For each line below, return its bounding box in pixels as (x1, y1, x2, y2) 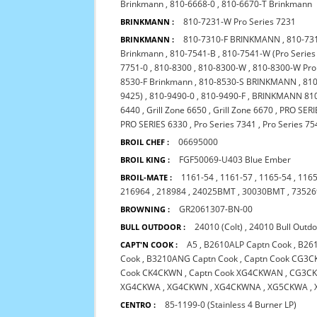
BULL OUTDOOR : (120, 221, 186, 232)
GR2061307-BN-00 (179, 203, 253, 215)
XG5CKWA (267, 281, 309, 293)
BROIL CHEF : (120, 137, 170, 147)
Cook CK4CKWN (120, 267, 183, 279)
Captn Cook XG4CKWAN (189, 267, 284, 279)
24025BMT (192, 185, 236, 197)
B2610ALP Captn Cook (204, 238, 292, 250)
